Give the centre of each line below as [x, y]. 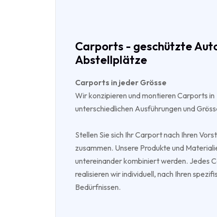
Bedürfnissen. [98, 187]
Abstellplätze [111, 59]
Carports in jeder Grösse [121, 82]
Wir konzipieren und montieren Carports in [145, 95]
